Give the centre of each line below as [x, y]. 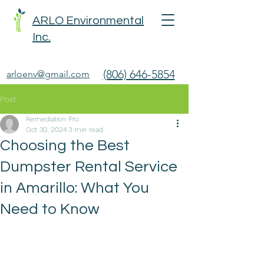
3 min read [86, 130]
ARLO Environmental [88, 21]
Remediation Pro [52, 119]
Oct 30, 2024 [47, 130]
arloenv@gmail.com [48, 74]
